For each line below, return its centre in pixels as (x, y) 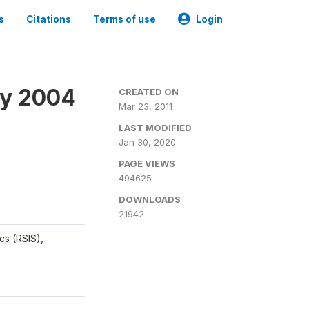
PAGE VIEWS (147, 163)
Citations (49, 19)
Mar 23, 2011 (146, 106)
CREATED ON (149, 92)
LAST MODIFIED (155, 128)
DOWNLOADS (150, 199)
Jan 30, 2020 (147, 142)
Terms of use (124, 19)
